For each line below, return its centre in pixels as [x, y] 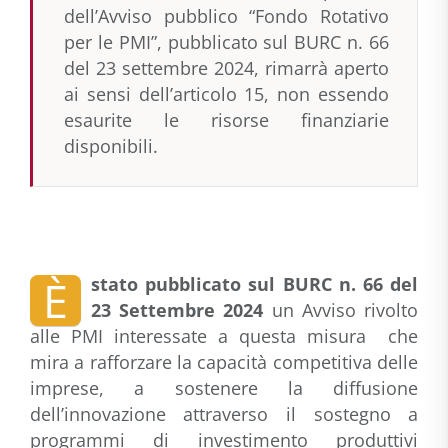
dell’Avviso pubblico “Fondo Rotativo [226, 16]
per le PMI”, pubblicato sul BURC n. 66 [226, 42]
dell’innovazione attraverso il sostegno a [224, 414]
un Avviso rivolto [341, 310]
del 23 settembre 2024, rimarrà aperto [226, 68]
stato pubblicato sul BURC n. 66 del [254, 284]
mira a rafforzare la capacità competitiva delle [224, 362]
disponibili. [110, 146]
